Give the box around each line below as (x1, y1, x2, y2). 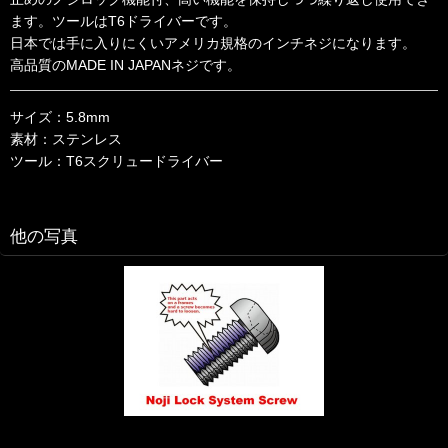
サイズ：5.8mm (10, 109, 110, 126)
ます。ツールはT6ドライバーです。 (10, 13, 237, 30)
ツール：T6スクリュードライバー (10, 153, 223, 170)
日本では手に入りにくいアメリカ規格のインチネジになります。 (10, 35, 416, 52)
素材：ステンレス (10, 131, 122, 148)
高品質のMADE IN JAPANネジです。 (10, 57, 241, 74)
